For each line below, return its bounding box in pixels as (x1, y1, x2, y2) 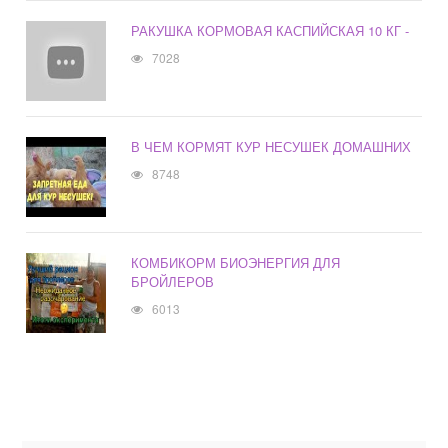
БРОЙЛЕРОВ (131, 272, 215, 292)
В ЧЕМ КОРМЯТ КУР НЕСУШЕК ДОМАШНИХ (131, 137, 412, 157)
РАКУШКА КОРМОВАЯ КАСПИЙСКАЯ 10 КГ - (131, 21, 410, 41)
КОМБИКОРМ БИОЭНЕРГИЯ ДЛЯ (131, 253, 341, 273)
